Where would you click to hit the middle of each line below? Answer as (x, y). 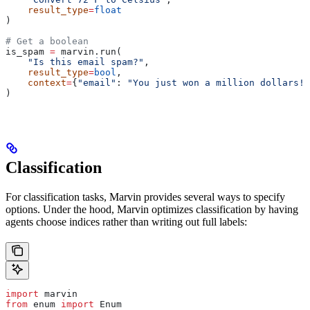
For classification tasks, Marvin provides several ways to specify (145, 197)
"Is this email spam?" (75, 62)
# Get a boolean (47, 42)
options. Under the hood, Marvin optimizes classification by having (152, 210)
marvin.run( (89, 52)
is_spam (28, 52)
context (36, 83)
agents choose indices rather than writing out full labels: (126, 222)
